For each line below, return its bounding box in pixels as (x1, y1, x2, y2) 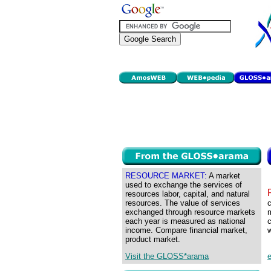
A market (207, 171, 240, 180)
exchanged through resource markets (125, 207, 255, 217)
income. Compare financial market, (125, 226, 247, 235)
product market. (125, 235, 180, 244)
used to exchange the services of (125, 180, 242, 189)
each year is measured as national (125, 217, 246, 226)
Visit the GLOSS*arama (125, 252, 209, 261)
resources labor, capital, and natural (125, 189, 250, 198)
